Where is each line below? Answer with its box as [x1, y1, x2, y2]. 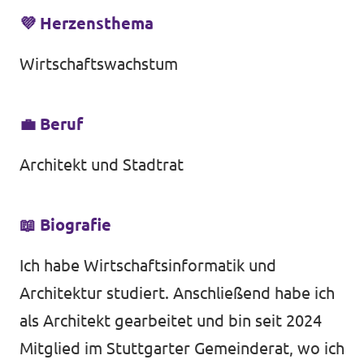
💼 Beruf [19, 115, 83, 134]
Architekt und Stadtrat [19, 155, 184, 175]
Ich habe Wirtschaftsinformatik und [19, 256, 276, 275]
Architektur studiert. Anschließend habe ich [19, 284, 335, 303]
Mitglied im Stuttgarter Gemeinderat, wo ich [19, 339, 344, 358]
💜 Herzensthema [19, 14, 158, 33]
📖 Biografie [19, 215, 111, 235]
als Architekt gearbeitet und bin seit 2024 [19, 311, 322, 331]
